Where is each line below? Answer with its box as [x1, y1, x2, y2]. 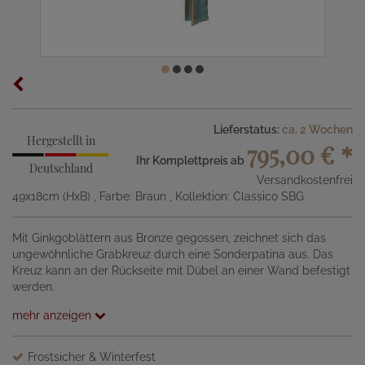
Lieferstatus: [213, 123, 282, 136]
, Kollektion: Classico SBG [169, 190, 304, 203]
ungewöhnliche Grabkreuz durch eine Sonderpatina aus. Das [12, 248, 333, 261]
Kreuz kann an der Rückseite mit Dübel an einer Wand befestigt [12, 264, 350, 277]
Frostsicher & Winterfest [28, 350, 156, 363]
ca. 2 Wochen [281, 123, 353, 136]
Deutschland [29, 160, 93, 176]
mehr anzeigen [12, 309, 91, 322]
